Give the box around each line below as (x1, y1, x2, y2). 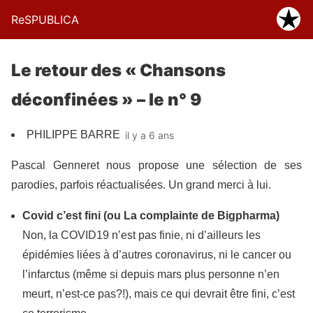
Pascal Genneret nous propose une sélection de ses (11, 159, 302, 171)
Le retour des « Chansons (11, 60, 226, 80)
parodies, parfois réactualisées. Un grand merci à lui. (11, 179, 271, 191)
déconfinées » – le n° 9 (11, 89, 201, 110)
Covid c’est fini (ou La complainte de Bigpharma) (22, 210, 279, 221)
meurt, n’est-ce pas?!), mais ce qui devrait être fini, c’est (22, 288, 295, 300)
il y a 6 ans (125, 129, 174, 141)
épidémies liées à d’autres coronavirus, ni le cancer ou (22, 249, 291, 261)
